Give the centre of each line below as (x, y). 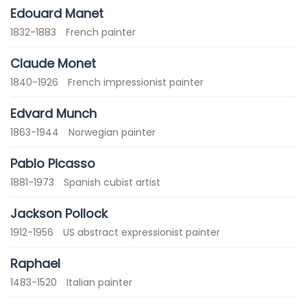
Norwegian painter (112, 132)
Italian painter (99, 282)
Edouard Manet (57, 13)
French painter (101, 32)
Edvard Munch (53, 113)
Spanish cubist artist (112, 182)
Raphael (35, 263)
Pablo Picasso (53, 163)
